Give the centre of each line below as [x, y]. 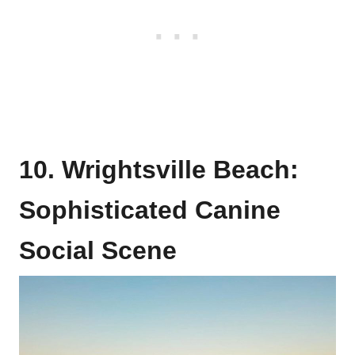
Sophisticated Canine [150, 210]
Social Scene [98, 251]
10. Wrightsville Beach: [159, 170]
